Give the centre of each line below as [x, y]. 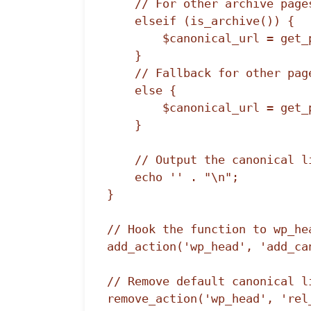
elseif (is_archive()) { [121, 21]
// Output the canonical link [121, 160]
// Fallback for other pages [121, 73]
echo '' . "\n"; [121, 177]
